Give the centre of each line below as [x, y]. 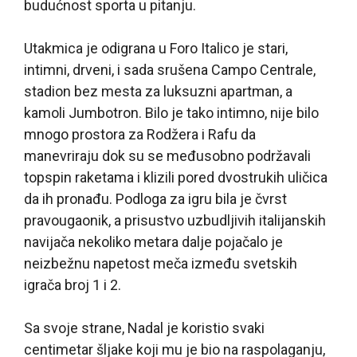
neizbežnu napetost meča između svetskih [161, 263]
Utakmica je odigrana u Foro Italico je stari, [156, 48]
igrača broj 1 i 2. [73, 284]
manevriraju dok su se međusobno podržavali [167, 155]
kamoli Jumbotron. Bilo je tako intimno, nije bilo [171, 112]
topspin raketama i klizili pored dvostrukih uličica [176, 177]
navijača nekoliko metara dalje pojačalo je [153, 241]
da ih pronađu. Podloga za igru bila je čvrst [155, 198]
